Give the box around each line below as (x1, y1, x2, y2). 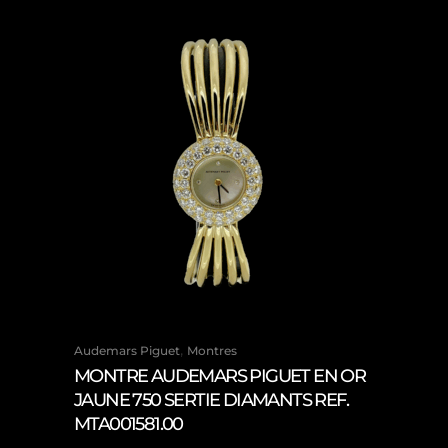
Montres (187, 343, 237, 358)
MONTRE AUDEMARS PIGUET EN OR (74, 365, 366, 387)
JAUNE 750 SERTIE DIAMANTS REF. (74, 389, 348, 411)
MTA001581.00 (74, 413, 183, 435)
